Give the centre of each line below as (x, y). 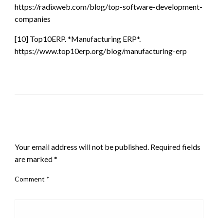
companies (34, 18)
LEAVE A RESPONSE (54, 130)
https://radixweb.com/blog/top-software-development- (109, 6)
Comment (30, 179)
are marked (34, 159)
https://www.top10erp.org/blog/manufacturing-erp (101, 51)
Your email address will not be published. (82, 146)
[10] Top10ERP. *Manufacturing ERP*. (78, 38)
